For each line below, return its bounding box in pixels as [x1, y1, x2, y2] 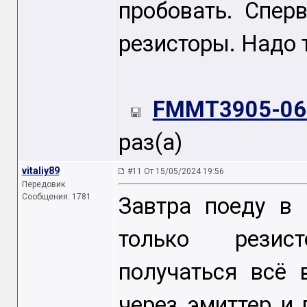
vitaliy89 [21, 165, 60, 176]
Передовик [21, 180, 65, 189]
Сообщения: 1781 [21, 192, 91, 201]
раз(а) [118, 130, 182, 156]
